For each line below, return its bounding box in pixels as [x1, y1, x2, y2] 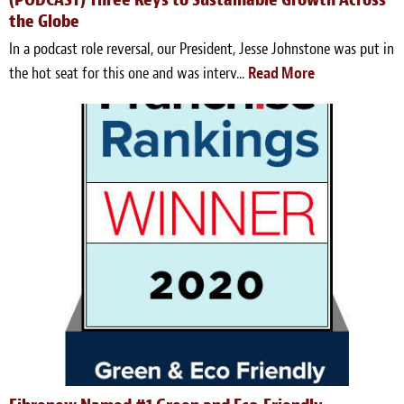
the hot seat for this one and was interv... [9, 63, 248, 85]
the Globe [9, 10, 79, 33]
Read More [248, 63, 315, 85]
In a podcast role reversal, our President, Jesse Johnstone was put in [9, 39, 394, 60]
